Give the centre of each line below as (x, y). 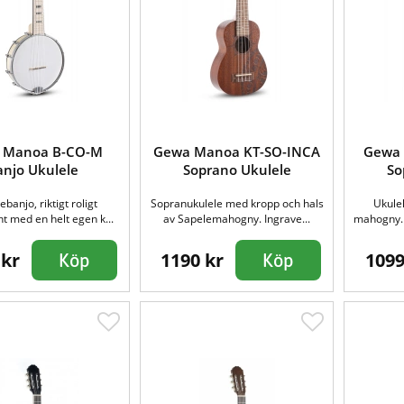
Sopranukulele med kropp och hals (237, 203)
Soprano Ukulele (237, 169)
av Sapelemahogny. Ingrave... (237, 218)
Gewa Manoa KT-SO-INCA (237, 151)
